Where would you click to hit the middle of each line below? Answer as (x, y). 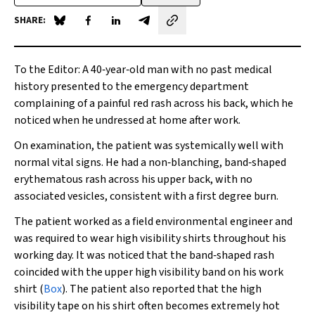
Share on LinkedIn (158, 28)
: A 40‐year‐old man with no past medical (175, 70)
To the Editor (46, 70)
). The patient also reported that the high (162, 289)
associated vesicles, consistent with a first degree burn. (146, 196)
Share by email (178, 28)
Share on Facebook (132, 28)
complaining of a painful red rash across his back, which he (154, 103)
